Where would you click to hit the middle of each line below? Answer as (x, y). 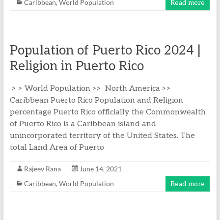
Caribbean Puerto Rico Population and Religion (96, 100)
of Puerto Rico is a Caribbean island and (83, 124)
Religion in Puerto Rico (77, 66)
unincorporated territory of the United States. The (102, 136)
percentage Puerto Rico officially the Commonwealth (108, 112)
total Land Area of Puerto (57, 148)
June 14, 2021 (100, 169)
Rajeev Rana (42, 169)
